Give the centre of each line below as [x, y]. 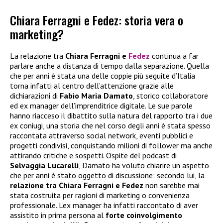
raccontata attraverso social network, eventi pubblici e [102, 136]
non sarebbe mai [171, 185]
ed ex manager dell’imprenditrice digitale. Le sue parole [101, 106]
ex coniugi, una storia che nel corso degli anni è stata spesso [110, 126]
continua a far [174, 56]
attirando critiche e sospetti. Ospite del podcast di [93, 156]
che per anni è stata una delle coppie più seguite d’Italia [103, 76]
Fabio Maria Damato [96, 96]
